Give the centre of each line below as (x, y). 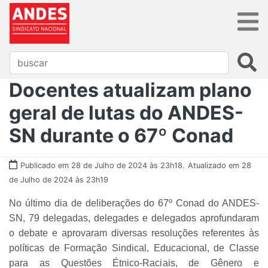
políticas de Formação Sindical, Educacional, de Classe (134, 248)
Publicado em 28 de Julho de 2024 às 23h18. (103, 165)
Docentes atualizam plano (130, 90)
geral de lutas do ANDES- (126, 112)
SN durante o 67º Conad (121, 135)
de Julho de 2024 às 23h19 (59, 179)
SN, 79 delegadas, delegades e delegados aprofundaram (134, 218)
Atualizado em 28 (220, 165)
